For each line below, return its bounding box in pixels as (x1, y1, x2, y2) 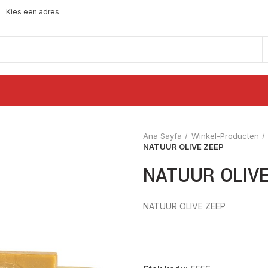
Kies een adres (4, 7, 59, 16)
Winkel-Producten (191, 131, 259, 141)
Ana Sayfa (143, 131, 182, 141)
